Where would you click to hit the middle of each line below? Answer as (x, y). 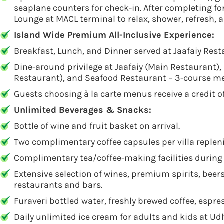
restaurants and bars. (58, 185)
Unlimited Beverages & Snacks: (83, 110)
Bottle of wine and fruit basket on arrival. (97, 126)
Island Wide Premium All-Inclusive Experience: (114, 35)
